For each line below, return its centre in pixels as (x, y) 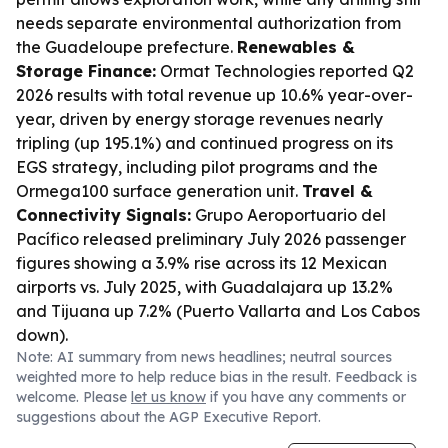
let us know (168, 397)
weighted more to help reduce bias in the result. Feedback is (216, 377)
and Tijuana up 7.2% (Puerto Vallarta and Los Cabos (218, 311)
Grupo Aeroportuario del (288, 215)
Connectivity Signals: (103, 215)
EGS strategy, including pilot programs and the (197, 167)
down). (42, 335)
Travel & (337, 191)
